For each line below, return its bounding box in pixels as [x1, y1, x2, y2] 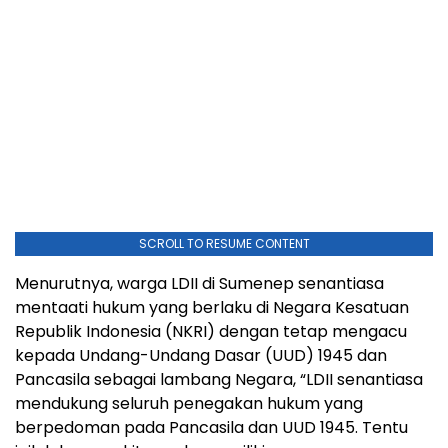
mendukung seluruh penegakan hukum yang [15, 391, 363, 415]
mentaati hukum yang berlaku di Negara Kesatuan [15, 295, 409, 319]
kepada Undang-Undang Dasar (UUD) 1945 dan [15, 343, 387, 367]
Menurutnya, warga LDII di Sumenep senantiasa [15, 271, 384, 295]
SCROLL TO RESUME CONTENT [138, 234, 310, 252]
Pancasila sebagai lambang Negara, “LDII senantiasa [15, 367, 423, 391]
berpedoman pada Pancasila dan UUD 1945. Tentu [15, 415, 408, 439]
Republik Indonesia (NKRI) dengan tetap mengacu [15, 319, 407, 343]
